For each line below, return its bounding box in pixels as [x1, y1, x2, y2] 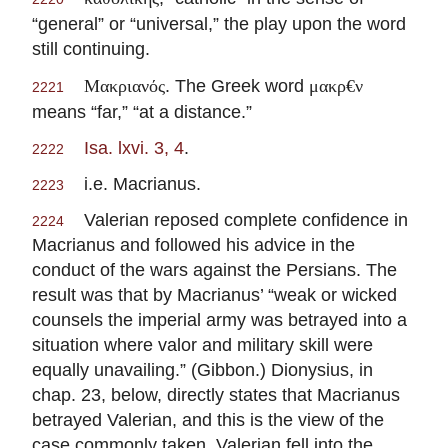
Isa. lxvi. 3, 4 [84, 136, 184, 158]
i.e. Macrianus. [64, 172, 201, 194]
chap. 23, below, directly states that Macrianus [32, 383, 400, 405]
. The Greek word [165, 74, 309, 96]
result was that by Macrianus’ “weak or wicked [32, 283, 397, 305]
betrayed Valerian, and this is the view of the [32, 408, 384, 430]
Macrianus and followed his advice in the [32, 233, 355, 255]
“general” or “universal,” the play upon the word [32, 13, 406, 35]
